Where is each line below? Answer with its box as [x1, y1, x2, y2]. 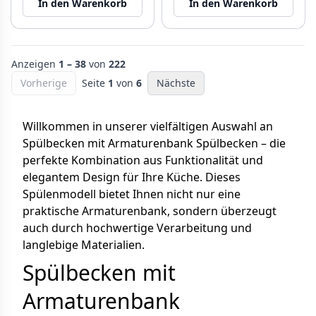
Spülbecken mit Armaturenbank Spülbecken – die [23, 135, 286, 151]
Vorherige [20, 76, 67, 90]
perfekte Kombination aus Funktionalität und [23, 152, 263, 168]
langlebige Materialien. [23, 237, 145, 253]
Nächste [157, 76, 195, 90]
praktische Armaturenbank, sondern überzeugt [23, 203, 276, 219]
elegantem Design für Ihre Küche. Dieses [23, 169, 241, 185]
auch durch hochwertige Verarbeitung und [23, 220, 252, 236]
